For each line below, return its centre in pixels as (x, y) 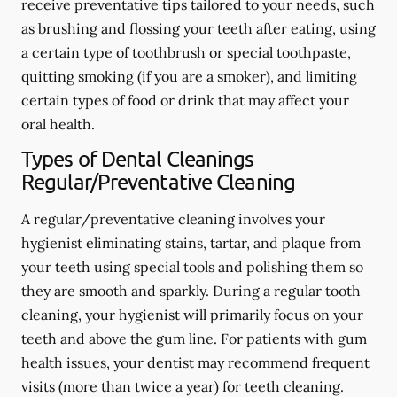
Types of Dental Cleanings (138, 158)
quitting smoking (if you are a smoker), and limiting (189, 76)
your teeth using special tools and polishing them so (192, 266)
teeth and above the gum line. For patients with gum (194, 338)
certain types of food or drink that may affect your (185, 100)
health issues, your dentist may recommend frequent (195, 362)
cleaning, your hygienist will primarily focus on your (192, 314)
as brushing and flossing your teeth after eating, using (198, 28)
